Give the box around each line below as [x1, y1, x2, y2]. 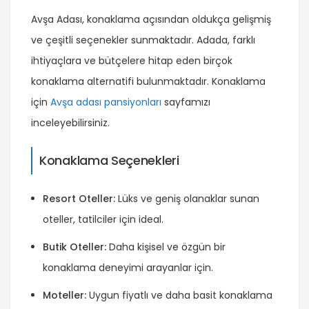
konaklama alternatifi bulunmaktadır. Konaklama [31, 74, 266, 89]
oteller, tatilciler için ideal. [43, 212, 163, 227]
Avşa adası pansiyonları [50, 95, 161, 110]
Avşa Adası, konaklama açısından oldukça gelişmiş [31, 12, 271, 27]
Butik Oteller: [43, 240, 106, 255]
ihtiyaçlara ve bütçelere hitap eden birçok [31, 54, 232, 68]
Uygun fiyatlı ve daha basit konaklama [86, 288, 272, 303]
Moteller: [43, 288, 86, 303]
